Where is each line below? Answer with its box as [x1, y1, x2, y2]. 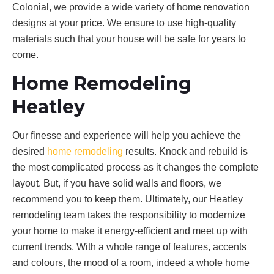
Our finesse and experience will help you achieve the [12, 130, 241, 141]
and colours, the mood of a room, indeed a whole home [12, 257, 250, 268]
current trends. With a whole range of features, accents [12, 241, 246, 252]
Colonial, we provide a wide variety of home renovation [12, 1, 250, 12]
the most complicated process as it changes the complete [12, 161, 259, 172]
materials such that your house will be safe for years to [12, 33, 246, 44]
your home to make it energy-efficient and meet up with [12, 225, 248, 236]
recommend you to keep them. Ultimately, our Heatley [12, 193, 243, 204]
